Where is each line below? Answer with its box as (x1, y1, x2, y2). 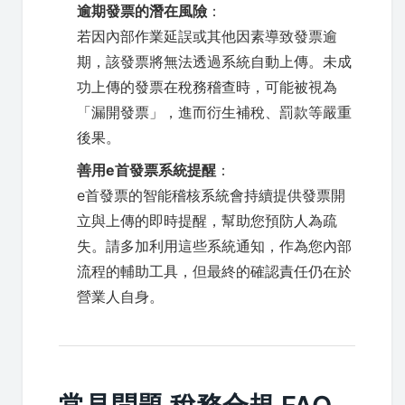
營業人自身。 (77, 287, 164, 306)
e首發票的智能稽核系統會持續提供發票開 (77, 186, 345, 204)
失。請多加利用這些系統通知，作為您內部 (77, 237, 352, 255)
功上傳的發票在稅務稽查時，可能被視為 (77, 78, 337, 96)
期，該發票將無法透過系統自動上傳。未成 (77, 52, 352, 71)
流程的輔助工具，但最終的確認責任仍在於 (77, 262, 352, 280)
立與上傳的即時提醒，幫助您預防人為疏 (77, 212, 337, 230)
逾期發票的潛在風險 (77, 2, 207, 20)
